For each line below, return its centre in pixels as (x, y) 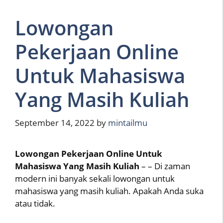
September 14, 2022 (55, 123)
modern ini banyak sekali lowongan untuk (95, 179)
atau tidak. (35, 204)
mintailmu (128, 123)
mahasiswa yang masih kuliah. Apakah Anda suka (109, 191)
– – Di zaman (165, 166)
